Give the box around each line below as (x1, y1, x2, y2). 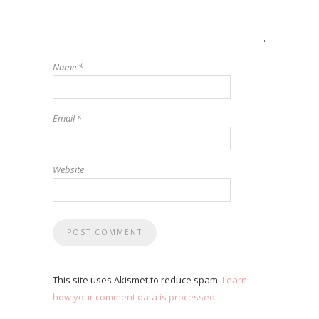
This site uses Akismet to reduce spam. (53, 273, 222, 286)
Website (53, 162, 84, 176)
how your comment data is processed (53, 290, 215, 303)
